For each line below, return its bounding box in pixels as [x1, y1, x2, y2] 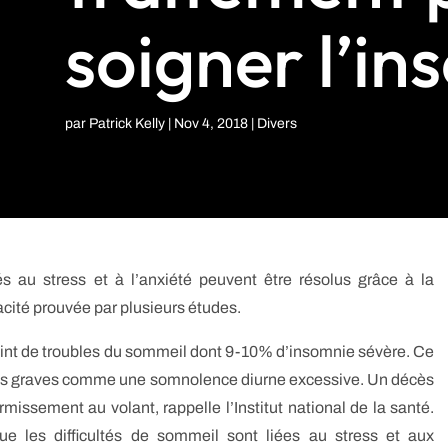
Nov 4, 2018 [173, 115, 248, 131]
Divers [256, 115, 297, 131]
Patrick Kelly [88, 115, 165, 131]
